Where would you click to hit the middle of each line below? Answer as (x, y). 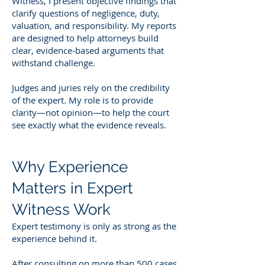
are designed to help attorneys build (85, 38)
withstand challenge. (54, 62)
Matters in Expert (72, 188)
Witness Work (61, 209)
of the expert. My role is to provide (83, 100)
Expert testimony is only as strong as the (94, 226)
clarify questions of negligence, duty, (86, 13)
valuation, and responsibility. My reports (94, 25)
